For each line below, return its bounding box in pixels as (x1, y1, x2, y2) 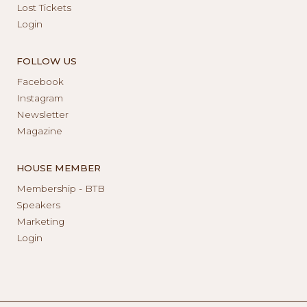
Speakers (16, 199, 60, 210)
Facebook (16, 75, 64, 87)
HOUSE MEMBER (16, 162, 101, 173)
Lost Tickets (16, 1, 71, 13)
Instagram (16, 92, 63, 103)
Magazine (16, 125, 62, 136)
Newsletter (16, 108, 69, 120)
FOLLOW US (16, 55, 77, 66)
